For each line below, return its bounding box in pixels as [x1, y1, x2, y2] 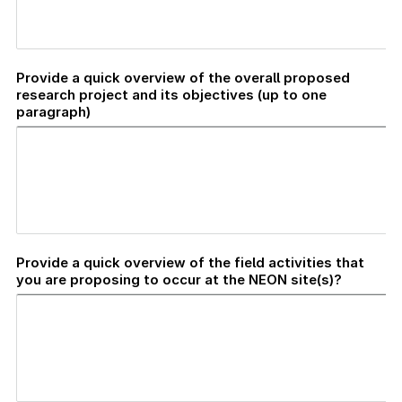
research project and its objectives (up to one [16, 85, 327, 103]
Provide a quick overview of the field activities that [16, 253, 364, 271]
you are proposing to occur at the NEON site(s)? [16, 270, 342, 288]
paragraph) [16, 102, 91, 120]
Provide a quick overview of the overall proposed [16, 68, 350, 86]
